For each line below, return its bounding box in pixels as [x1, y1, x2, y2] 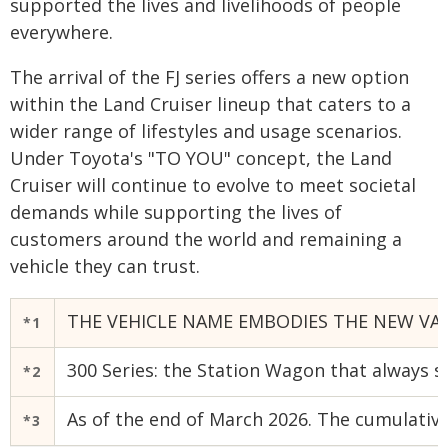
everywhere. [10, 20, 113, 44]
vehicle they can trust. [10, 254, 200, 278]
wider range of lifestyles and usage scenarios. [10, 119, 402, 143]
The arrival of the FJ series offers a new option [10, 65, 409, 89]
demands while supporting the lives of [10, 200, 342, 224]
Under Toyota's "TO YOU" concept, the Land [10, 146, 392, 170]
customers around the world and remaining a [10, 227, 402, 251]
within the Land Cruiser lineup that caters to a [10, 92, 411, 116]
